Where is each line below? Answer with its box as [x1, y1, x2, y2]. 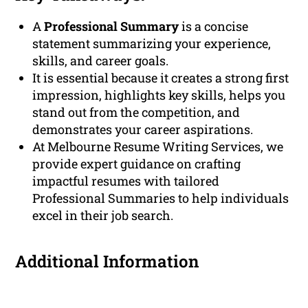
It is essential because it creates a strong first [32, 69, 289, 87]
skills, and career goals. [32, 52, 169, 69]
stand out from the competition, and [32, 104, 241, 121]
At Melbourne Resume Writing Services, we [32, 138, 284, 155]
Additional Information [15, 250, 199, 273]
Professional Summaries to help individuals [32, 190, 289, 207]
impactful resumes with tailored [32, 173, 220, 190]
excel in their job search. [32, 207, 174, 224]
